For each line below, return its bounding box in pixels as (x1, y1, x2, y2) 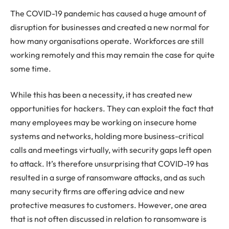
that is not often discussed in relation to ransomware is (10, 214, 207, 224)
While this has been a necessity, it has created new (10, 89, 192, 100)
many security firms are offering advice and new (10, 186, 185, 197)
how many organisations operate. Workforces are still (10, 35, 204, 46)
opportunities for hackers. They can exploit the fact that (10, 103, 214, 114)
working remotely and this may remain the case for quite (10, 49, 215, 60)
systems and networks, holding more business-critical (10, 131, 204, 142)
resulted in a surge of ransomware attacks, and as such (10, 172, 205, 183)
